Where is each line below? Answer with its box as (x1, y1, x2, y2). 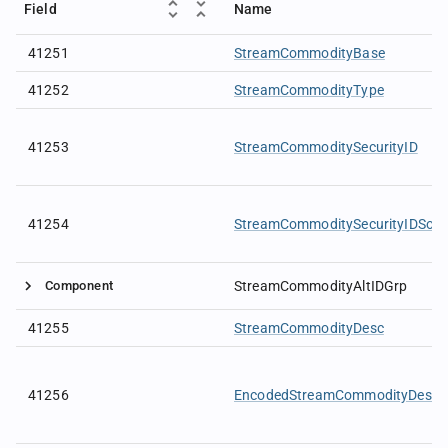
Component (45, 278, 114, 293)
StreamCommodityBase (234, 45, 385, 61)
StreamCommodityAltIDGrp (234, 278, 408, 294)
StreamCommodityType (234, 82, 384, 98)
